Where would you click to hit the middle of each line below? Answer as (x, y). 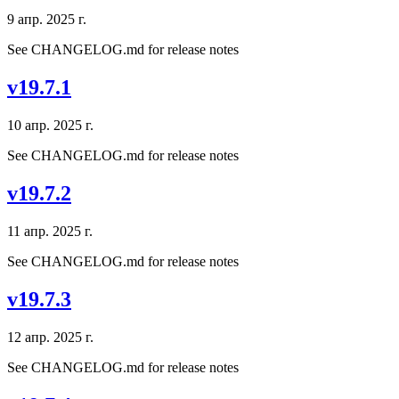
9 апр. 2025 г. (47, 20)
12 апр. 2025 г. (50, 337)
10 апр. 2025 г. (50, 126)
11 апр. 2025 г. (50, 232)
